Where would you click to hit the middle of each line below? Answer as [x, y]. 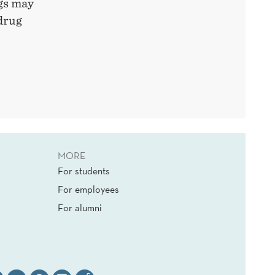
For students [84, 171]
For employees [88, 189]
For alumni [80, 208]
